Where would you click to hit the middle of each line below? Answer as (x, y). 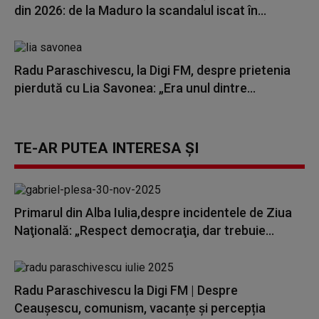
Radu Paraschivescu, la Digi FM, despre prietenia (152, 70)
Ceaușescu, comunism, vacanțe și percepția (140, 308)
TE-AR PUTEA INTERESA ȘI (106, 148)
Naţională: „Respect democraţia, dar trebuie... (144, 230)
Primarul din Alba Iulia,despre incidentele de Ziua (153, 213)
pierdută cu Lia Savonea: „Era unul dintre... (135, 88)
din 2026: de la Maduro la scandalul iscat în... (140, 10)
